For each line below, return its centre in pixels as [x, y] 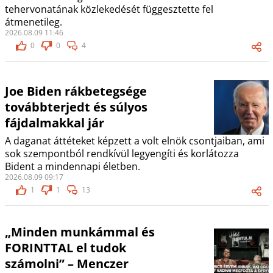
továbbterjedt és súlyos [76, 107]
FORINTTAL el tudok [65, 248]
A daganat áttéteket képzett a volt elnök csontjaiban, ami [134, 141]
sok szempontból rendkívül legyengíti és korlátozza [122, 154]
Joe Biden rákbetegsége [76, 91]
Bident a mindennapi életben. [72, 167]
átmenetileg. [33, 22]
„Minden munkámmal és [80, 232]
